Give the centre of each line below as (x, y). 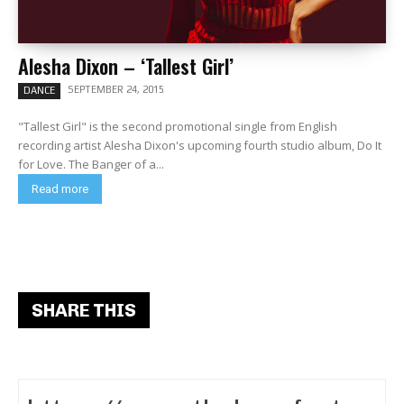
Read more (60, 189)
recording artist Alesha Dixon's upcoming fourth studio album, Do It (200, 145)
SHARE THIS (84, 310)
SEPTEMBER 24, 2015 (116, 89)
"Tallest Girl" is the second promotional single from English (178, 126)
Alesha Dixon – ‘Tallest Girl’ (126, 66)
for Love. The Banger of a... (116, 164)
